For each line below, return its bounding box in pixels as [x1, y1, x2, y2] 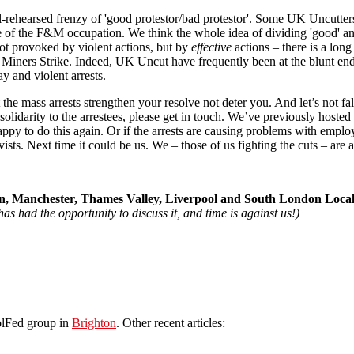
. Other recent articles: [116, 315, 225, 330]
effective [191, 40, 232, 54]
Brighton [72, 315, 116, 330]
